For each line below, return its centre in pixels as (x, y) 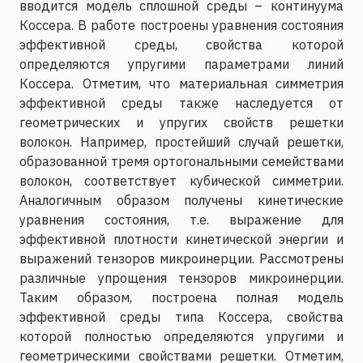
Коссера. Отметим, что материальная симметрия (181, 83)
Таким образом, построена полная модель (181, 297)
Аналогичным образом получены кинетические (181, 200)
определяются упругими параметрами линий (181, 64)
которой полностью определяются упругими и (181, 336)
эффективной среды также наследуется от (181, 102)
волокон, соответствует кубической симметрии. (181, 180)
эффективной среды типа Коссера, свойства (181, 316)
